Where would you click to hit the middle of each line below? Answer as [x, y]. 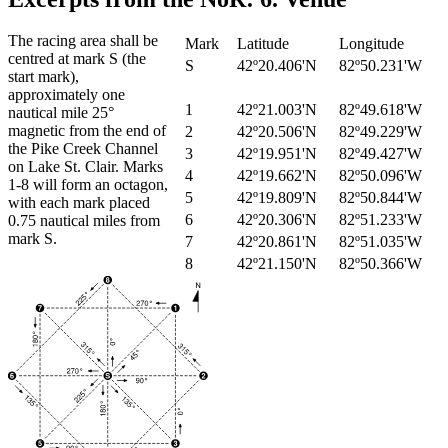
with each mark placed [79, 203]
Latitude [263, 44]
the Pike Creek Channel [83, 149]
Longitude [371, 44]
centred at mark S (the [77, 59]
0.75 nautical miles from [84, 221]
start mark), [43, 77]
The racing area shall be [83, 41]
